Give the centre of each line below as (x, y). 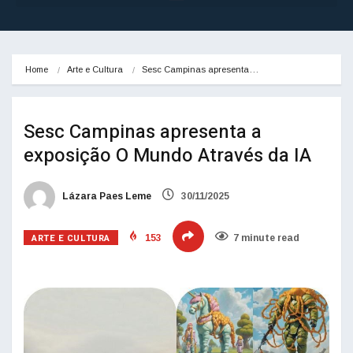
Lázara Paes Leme (106, 197)
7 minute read (266, 238)
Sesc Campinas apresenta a (143, 132)
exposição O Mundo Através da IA (167, 156)
